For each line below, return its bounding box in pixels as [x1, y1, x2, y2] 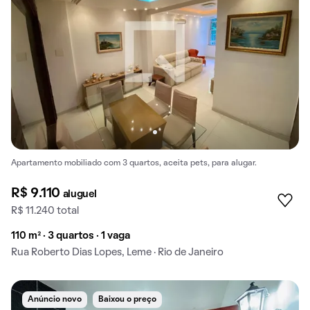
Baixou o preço [98, 295, 156, 303]
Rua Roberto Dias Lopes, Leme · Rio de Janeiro [11, 247, 224, 257]
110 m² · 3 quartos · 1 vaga [11, 230, 130, 241]
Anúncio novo [28, 295, 82, 303]
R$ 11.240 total [11, 206, 79, 216]
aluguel [62, 189, 97, 199]
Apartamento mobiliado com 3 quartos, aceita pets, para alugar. [11, 160, 257, 167]
